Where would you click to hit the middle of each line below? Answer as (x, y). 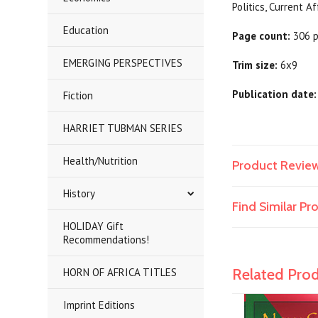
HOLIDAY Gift (94, 226)
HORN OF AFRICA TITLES (120, 272)
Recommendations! (106, 240)
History (79, 193)
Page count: (262, 36)
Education (86, 30)
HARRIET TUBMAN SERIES (123, 128)
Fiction (78, 95)
